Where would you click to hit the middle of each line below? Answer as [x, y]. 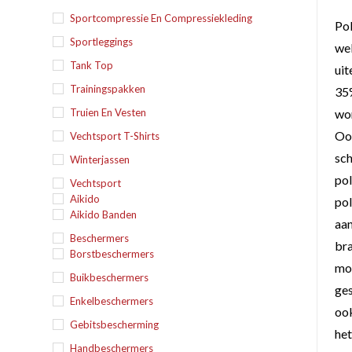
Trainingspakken [108, 89]
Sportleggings [102, 42]
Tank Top [92, 65]
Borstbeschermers [112, 254]
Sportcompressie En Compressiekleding [161, 18]
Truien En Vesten [108, 112]
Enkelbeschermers [112, 301]
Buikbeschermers [110, 277]
